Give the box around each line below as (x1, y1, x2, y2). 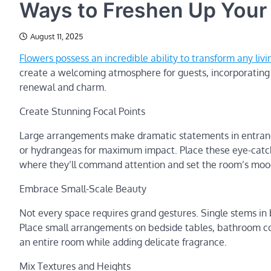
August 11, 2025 (30, 31, 83, 41)
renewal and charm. (19, 81, 106, 93)
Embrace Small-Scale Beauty (19, 183, 146, 195)
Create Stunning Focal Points (19, 105, 145, 117)
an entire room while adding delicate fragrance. (19, 236, 227, 248)
